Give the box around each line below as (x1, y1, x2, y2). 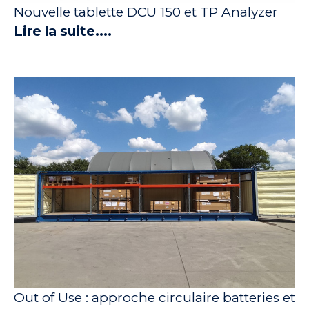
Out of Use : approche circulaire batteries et (14, 290, 295, 306)
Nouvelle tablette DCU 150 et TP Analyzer (14, 4, 278, 21)
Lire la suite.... (14, 23, 112, 40)
